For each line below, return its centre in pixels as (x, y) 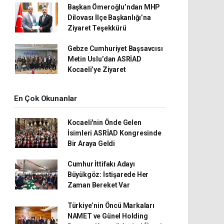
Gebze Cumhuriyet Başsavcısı (115, 48)
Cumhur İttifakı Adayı (101, 164)
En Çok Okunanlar (45, 98)
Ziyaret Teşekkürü (97, 28)
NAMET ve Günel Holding (107, 216)
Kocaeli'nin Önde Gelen (104, 122)
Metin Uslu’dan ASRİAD (104, 59)
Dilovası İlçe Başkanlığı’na (109, 17)
